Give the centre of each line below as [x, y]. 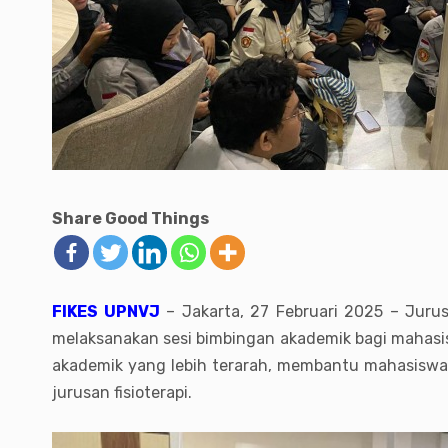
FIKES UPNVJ [106, 311]
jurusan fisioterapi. [122, 392]
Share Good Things [130, 218]
